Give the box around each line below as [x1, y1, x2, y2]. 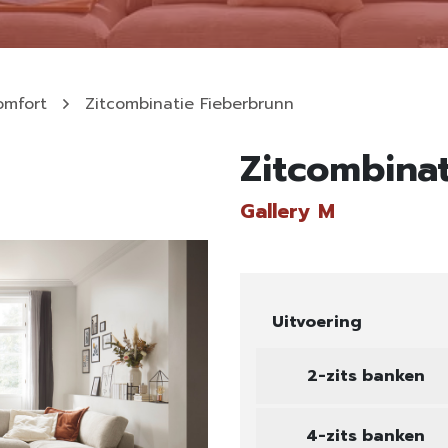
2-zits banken [306, 364, 425, 388]
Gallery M [240, 196, 335, 226]
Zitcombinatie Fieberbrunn [85, 92, 294, 116]
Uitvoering [272, 310, 362, 334]
